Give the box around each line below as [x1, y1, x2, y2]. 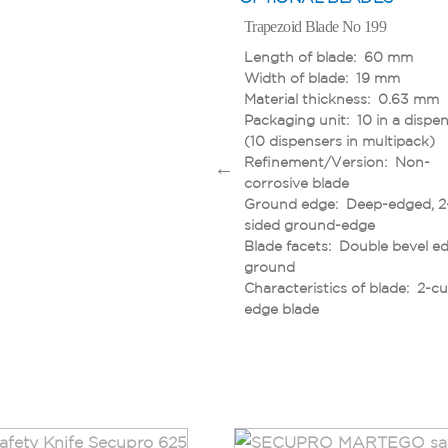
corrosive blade [244, 174, 349, 191]
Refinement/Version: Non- [244, 153, 430, 170]
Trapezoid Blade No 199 [244, 17, 386, 35]
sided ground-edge [244, 216, 375, 233]
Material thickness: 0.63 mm [244, 90, 439, 107]
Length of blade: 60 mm [244, 48, 413, 65]
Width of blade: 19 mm [244, 69, 400, 86]
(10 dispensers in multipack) [244, 132, 435, 149]
